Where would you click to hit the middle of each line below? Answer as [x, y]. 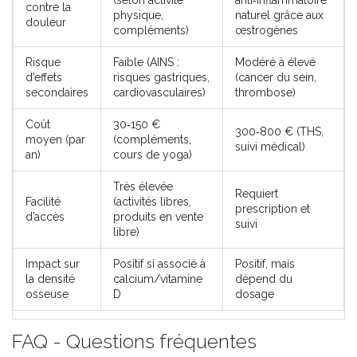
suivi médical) [270, 147]
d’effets [44, 78]
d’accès [45, 217]
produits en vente [158, 217]
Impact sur [53, 264]
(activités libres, [152, 202]
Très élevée [143, 187]
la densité [50, 279]
